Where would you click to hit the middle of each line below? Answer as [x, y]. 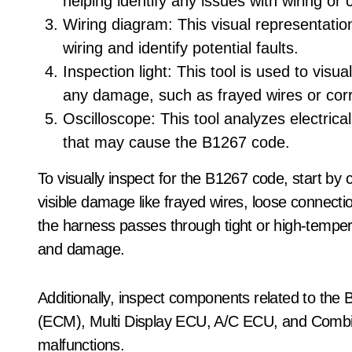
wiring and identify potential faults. [181, 48]
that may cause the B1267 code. [176, 142]
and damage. [81, 249]
